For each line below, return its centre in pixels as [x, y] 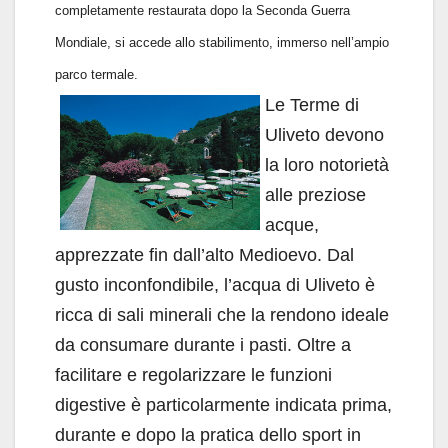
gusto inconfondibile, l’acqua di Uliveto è [215, 285]
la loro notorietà [327, 165]
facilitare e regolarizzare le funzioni [193, 375]
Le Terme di [312, 105]
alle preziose [315, 195]
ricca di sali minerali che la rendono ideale [222, 315]
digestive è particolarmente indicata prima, [223, 405]
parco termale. [96, 75]
